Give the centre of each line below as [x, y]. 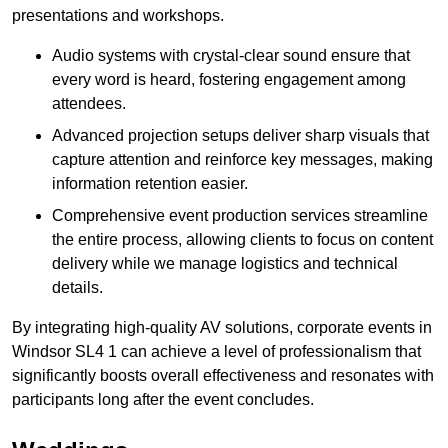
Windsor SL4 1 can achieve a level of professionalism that [216, 352]
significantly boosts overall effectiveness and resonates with [223, 376]
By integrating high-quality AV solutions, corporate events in [222, 328]
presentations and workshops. [118, 16]
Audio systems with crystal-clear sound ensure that [231, 56]
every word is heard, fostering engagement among [229, 80]
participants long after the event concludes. [163, 400]
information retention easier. [150, 184]
